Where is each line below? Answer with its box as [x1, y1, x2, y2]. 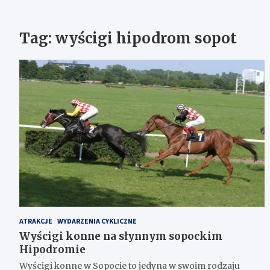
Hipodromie [19, 243, 86, 257]
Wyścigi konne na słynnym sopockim [19, 230, 222, 243]
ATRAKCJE [19, 216, 52, 226]
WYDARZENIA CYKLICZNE [57, 216, 137, 226]
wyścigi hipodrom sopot [55, 29, 237, 48]
